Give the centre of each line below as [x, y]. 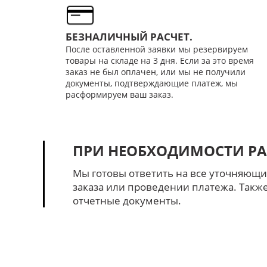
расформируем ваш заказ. [119, 94]
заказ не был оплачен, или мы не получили [155, 72]
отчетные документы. [127, 201]
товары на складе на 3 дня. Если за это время [159, 60]
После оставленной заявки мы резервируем [156, 49]
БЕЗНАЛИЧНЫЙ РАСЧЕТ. [129, 36]
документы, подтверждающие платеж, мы [151, 83]
